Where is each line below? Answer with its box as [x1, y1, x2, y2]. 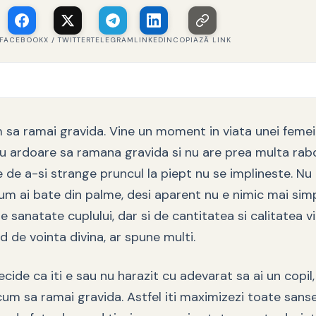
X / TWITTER [44, 35, 91, 44]
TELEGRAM [91, 35, 134, 44]
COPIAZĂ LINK [173, 35, 231, 44]
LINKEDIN [134, 35, 173, 44]
